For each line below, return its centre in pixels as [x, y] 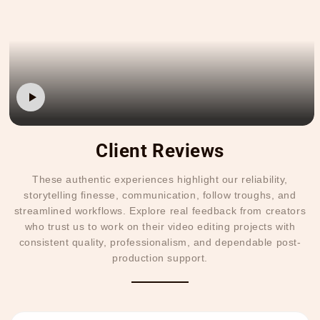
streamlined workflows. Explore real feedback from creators [160, 211]
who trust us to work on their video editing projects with [160, 227]
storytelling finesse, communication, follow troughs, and [160, 195]
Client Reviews [160, 151]
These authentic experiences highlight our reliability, [160, 180]
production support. [160, 258]
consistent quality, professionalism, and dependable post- [160, 242]
